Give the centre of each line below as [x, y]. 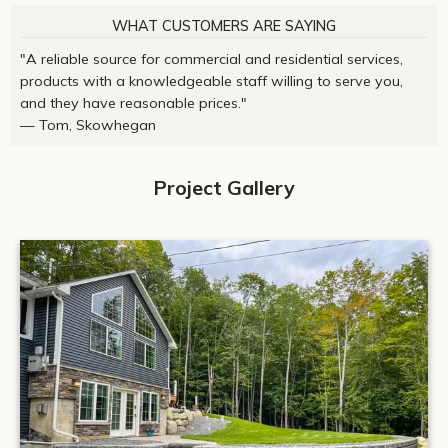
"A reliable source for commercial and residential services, [211, 58]
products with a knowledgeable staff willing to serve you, [211, 80]
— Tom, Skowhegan [88, 124]
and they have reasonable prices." [133, 102]
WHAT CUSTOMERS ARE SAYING [224, 25]
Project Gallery [224, 187]
